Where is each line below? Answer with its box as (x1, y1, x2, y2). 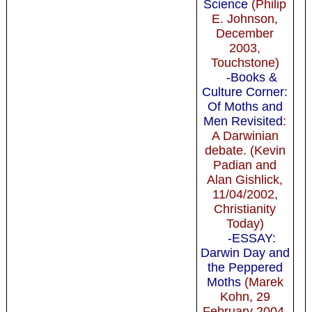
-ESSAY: (228, 231, 276, 245)
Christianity (214, 201, 276, 216)
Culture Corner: (202, 84, 288, 99)
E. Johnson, (212, 11, 279, 26)
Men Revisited (203, 114, 283, 128)
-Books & (226, 70, 278, 84)
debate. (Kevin (204, 143, 286, 157)
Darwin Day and (200, 245, 290, 260)
